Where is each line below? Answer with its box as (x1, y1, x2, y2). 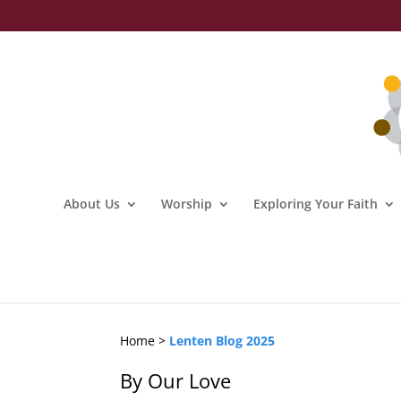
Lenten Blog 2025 (169, 331, 276, 349)
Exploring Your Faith (252, 195, 378, 212)
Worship (160, 195, 212, 212)
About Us (63, 195, 120, 212)
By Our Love (120, 366, 232, 394)
